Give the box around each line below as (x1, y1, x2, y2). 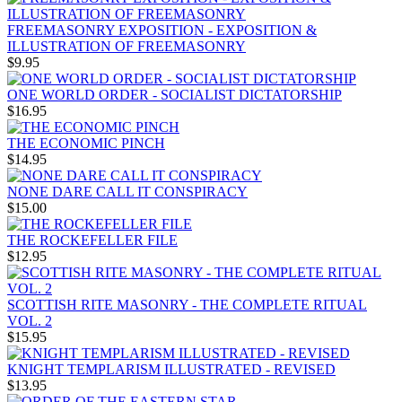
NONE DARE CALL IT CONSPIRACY (7, 184, 248, 200)
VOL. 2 (7, 313, 52, 329)
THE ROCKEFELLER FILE (7, 232, 178, 249)
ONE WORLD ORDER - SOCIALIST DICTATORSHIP (7, 87, 342, 103)
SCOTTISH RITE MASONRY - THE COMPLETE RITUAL (7, 297, 367, 313)
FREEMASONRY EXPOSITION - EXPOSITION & (7, 22, 317, 39)
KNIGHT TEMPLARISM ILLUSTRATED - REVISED (7, 362, 336, 378)
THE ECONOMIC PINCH (7, 135, 165, 152)
